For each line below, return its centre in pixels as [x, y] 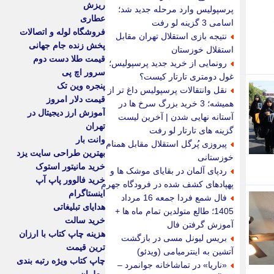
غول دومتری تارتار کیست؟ [187, 76]
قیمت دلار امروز [76, 99]
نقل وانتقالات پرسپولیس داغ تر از [167, 90]
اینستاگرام [87, 194]
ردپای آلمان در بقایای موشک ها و [168, 171]
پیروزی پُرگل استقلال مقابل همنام [166, 144]
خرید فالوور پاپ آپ [70, 180]
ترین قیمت [86, 247]
